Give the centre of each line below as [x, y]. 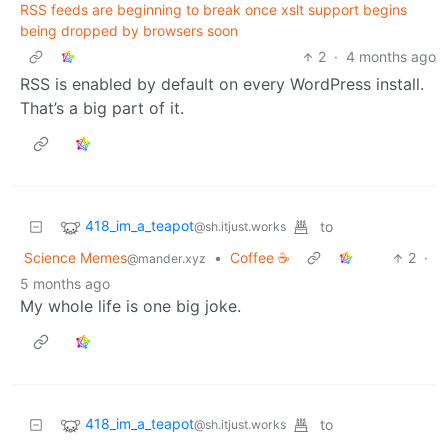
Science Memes [75, 258]
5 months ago [65, 284]
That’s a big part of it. [102, 108]
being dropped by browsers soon [129, 31]
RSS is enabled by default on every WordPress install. [222, 84]
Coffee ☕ [260, 258]
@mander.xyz [166, 259]
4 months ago [391, 57]
